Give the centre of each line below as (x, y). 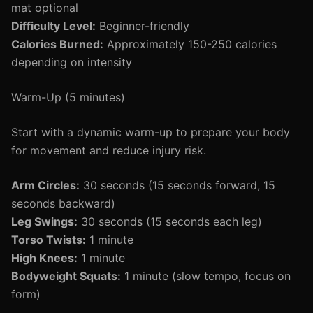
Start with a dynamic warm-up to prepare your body (151, 132)
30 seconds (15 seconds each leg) (170, 221)
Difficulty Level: (53, 26)
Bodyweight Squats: (66, 276)
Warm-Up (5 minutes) (68, 97)
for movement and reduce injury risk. (109, 150)
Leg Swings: (44, 221)
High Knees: (44, 258)
